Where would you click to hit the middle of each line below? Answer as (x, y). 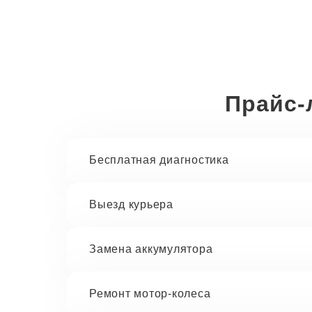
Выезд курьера (131, 204)
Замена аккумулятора (151, 249)
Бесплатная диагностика (159, 160)
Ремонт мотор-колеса (150, 294)
